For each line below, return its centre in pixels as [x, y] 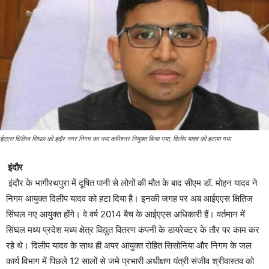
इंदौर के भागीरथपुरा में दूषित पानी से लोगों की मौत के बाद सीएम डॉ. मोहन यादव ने [132, 183]
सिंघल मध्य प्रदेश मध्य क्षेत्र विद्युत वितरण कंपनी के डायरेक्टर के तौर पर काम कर [133, 229]
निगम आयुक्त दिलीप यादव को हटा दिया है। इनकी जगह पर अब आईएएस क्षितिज [129, 198]
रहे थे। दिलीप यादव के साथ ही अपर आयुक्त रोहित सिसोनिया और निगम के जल [129, 245]
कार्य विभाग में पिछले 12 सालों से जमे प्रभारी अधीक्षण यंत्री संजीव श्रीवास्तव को [130, 261]
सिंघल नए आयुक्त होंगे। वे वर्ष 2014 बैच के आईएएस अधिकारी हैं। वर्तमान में [125, 214]
